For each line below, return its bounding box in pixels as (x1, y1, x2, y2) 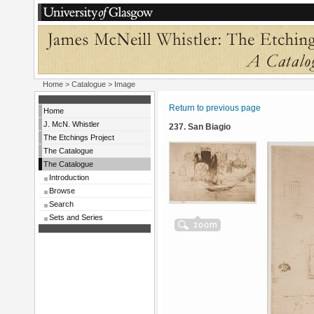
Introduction (49, 173, 89, 182)
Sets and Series (49, 213, 103, 221)
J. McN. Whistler (43, 120, 100, 128)
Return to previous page (169, 104, 261, 112)
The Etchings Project (43, 133, 114, 142)
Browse (49, 186, 75, 195)
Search (49, 200, 74, 208)
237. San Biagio (169, 123, 231, 131)
